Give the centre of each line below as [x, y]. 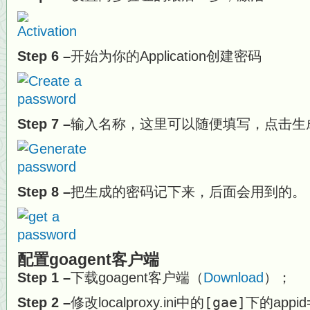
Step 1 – [44, 277]
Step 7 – [44, 124]
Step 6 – [44, 56]
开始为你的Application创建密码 [166, 56]
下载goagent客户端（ [137, 277]
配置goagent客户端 [88, 259]
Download [234, 277]
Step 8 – [44, 192]
